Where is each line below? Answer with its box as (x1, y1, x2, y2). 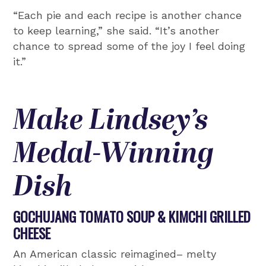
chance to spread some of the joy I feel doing (13, 39, 246, 52)
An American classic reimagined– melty (13, 247, 217, 260)
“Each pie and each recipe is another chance (13, 8, 242, 21)
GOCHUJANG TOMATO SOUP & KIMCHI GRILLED (13, 205, 251, 227)
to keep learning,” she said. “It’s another (13, 24, 220, 37)
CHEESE (13, 222, 51, 243)
